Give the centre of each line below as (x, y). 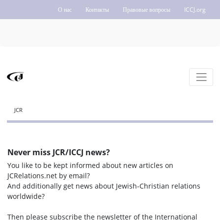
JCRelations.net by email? (49, 176)
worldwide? (26, 196)
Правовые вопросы (147, 9)
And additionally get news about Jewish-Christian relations (104, 186)
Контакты (97, 9)
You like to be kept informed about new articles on (90, 165)
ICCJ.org (195, 9)
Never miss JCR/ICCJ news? (59, 152)
